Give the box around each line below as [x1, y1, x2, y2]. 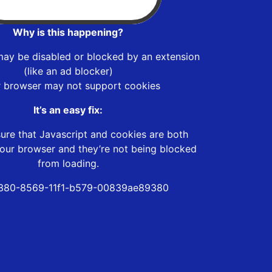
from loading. [37, 157, 99, 169]
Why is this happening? [13, 25, 123, 38]
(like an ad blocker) [23, 64, 113, 77]
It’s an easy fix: [33, 103, 103, 116]
